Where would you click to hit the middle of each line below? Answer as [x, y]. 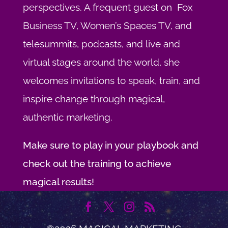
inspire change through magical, [94, 99]
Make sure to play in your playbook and [110, 145]
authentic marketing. [67, 117]
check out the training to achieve [97, 164]
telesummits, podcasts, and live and [101, 44]
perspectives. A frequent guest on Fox [108, 7]
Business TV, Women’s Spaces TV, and [107, 26]
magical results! [58, 182]
